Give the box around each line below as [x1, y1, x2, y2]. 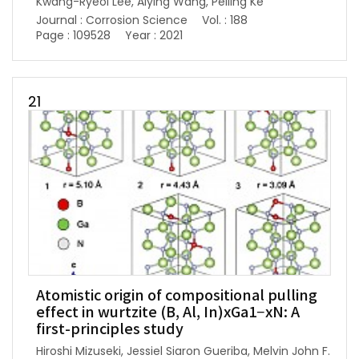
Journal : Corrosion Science [36, 11, 188, 28]
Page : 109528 [36, 26, 111, 43]
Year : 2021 [125, 26, 183, 43]
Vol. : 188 [202, 11, 248, 28]
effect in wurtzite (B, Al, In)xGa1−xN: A [36, 304, 300, 321]
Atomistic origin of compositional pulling [36, 287, 317, 305]
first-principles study [36, 321, 184, 338]
